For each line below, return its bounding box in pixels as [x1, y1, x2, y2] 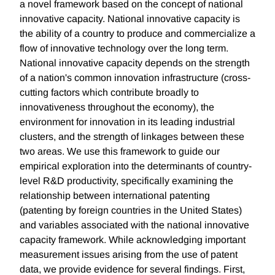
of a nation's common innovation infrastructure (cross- [20, 72, 250, 83]
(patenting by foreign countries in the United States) [20, 205, 242, 216]
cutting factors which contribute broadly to [20, 87, 199, 98]
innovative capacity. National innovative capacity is [20, 14, 240, 25]
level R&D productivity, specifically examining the [20, 176, 233, 187]
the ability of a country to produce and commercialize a [20, 28, 255, 39]
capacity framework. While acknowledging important [20, 234, 246, 246]
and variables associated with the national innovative [20, 220, 249, 231]
